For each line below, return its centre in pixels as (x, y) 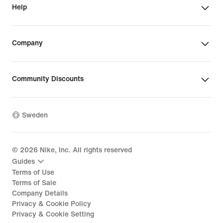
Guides (23, 161)
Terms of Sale (34, 183)
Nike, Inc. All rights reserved (85, 150)
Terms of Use (33, 172)
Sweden (35, 115)
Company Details (40, 193)
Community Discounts (48, 79)
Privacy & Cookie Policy (52, 204)
